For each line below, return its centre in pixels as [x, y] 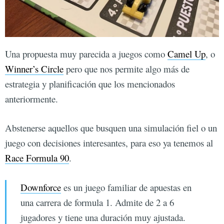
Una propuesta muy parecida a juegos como [86, 53]
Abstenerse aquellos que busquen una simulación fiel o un [111, 128]
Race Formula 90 [37, 158]
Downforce [41, 187]
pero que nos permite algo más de [126, 68]
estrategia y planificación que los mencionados [90, 83]
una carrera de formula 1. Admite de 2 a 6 [97, 202]
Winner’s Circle [34, 68]
